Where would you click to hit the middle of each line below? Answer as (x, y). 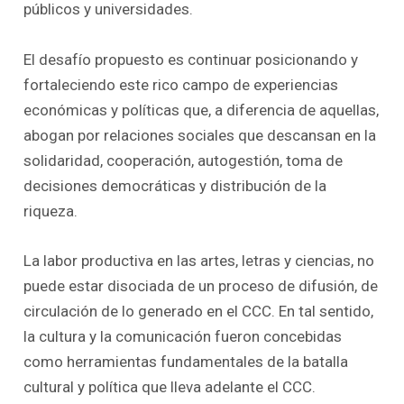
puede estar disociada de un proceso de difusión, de (201, 285)
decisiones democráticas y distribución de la (175, 185)
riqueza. (51, 211)
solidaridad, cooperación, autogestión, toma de (184, 160)
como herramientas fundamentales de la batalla (186, 361)
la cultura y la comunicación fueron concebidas (183, 336)
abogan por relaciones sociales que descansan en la (200, 135)
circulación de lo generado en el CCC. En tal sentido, (199, 311)
